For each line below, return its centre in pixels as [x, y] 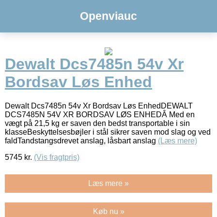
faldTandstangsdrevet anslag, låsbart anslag [81, 140]
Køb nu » [108, 211]
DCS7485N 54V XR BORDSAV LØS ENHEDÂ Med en [100, 114]
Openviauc [108, 16]
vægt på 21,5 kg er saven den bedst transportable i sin [97, 123]
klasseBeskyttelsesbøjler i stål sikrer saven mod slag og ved [108, 132]
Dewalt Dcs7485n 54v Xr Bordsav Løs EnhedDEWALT [99, 106]
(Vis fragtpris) [57, 157]
